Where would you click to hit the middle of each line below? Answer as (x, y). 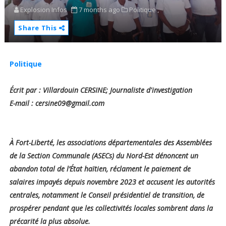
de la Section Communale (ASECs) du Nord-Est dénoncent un (104, 156)
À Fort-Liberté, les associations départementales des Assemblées (110, 143)
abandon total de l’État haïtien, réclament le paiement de (100, 169)
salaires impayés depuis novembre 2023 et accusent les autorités (112, 182)
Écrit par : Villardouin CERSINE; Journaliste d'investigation (102, 90)
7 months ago (99, 10)
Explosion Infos (43, 10)
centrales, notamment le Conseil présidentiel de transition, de (107, 195)
